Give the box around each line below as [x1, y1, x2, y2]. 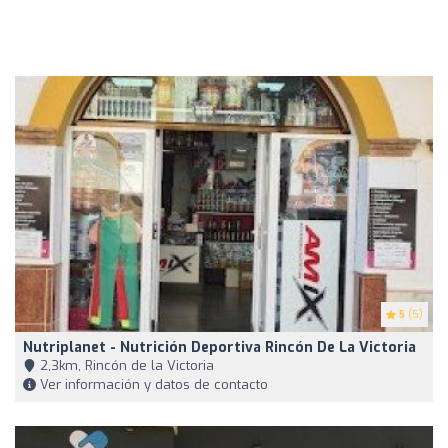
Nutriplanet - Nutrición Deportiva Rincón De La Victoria [23, 338, 416, 358]
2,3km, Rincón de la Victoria [36, 357, 214, 375]
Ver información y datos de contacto [36, 376, 268, 394]
